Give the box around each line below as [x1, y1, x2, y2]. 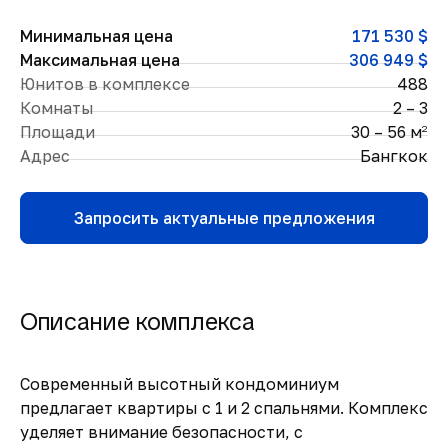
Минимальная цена [20, 26, 173, 46]
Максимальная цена [20, 50, 180, 70]
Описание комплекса [20, 306, 255, 337]
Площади [20, 122, 95, 142]
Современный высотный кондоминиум [20, 374, 339, 394]
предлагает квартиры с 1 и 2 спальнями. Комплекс [20, 398, 428, 418]
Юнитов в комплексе [20, 74, 190, 94]
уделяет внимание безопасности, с [20, 422, 303, 442]
